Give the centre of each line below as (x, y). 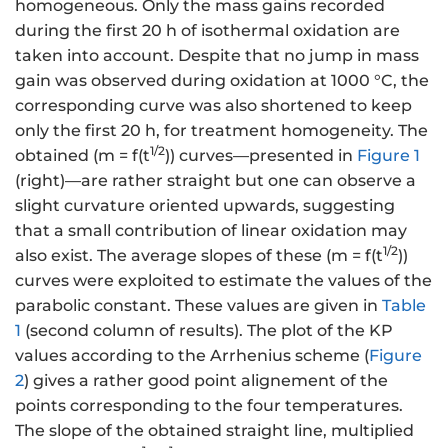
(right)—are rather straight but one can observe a (215, 181)
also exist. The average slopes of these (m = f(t (199, 256)
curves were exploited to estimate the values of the (223, 281)
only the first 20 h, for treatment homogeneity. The (221, 131)
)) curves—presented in (261, 156)
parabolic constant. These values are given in (198, 306)
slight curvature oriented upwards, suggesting (205, 206)
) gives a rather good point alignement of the (206, 381)
